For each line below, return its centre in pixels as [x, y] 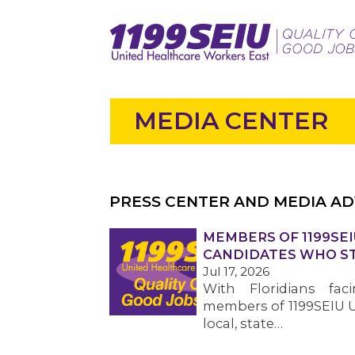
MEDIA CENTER [231, 121]
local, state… [243, 323]
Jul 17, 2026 [236, 271]
